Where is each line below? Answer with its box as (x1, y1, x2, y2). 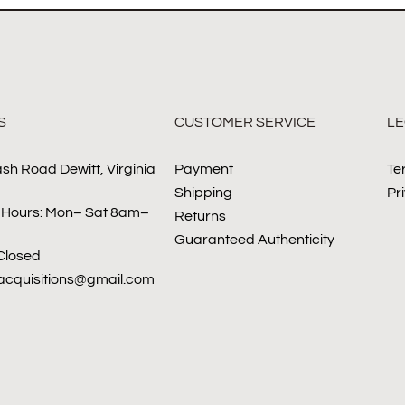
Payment (174, 161, 234, 176)
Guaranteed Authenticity (174, 231, 335, 247)
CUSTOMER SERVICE (174, 114, 316, 129)
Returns (174, 208, 227, 223)
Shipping (174, 184, 233, 200)
